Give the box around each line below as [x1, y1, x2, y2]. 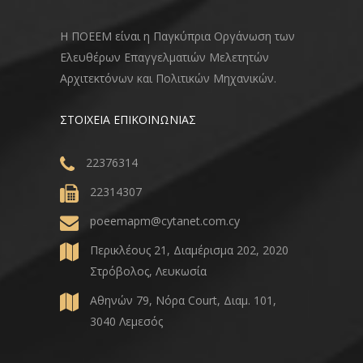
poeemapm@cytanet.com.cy [90, 212, 240, 228]
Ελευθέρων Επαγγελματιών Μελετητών [60, 49, 269, 65]
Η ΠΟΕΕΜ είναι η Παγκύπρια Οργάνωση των [60, 28, 295, 44]
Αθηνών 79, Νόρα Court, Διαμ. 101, [90, 292, 276, 308]
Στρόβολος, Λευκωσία [90, 263, 207, 279]
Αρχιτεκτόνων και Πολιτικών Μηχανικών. [60, 70, 276, 86]
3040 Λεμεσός [90, 313, 163, 329]
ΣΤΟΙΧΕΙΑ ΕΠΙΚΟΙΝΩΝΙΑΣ [60, 111, 196, 127]
